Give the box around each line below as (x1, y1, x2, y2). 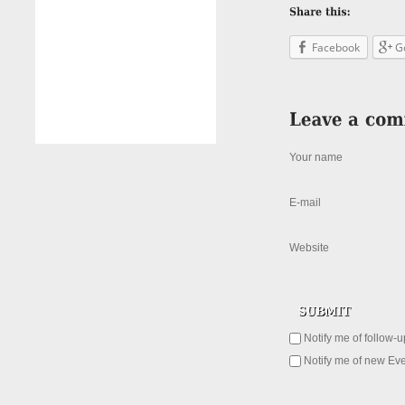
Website (289, 241, 329, 254)
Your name (289, 151, 343, 164)
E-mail (289, 196, 321, 209)
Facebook (312, 40, 360, 55)
